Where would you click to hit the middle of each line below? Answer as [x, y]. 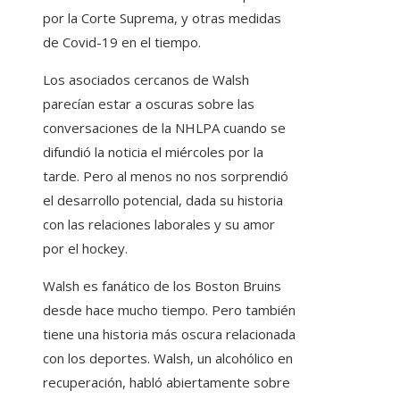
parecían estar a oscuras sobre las [149, 104]
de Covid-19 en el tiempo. [122, 42]
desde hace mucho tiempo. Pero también [169, 310]
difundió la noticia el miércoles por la [153, 152]
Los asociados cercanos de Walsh [146, 80]
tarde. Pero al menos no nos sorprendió [166, 176]
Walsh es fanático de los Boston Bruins [162, 286]
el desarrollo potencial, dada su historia [163, 200]
